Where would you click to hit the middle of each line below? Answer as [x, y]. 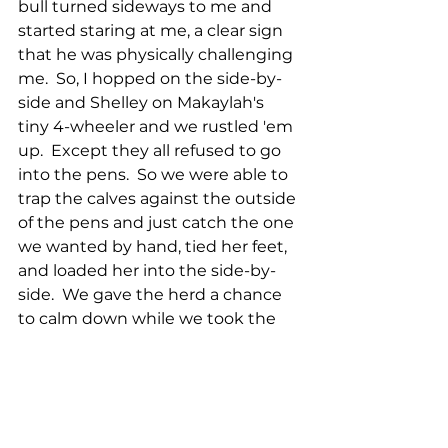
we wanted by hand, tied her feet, [154, 247]
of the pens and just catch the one [158, 223]
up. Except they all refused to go [151, 151]
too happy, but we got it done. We [158, 367]
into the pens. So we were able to [155, 175]
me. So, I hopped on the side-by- [150, 79]
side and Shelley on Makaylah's [143, 103]
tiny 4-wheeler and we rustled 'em [157, 127]
